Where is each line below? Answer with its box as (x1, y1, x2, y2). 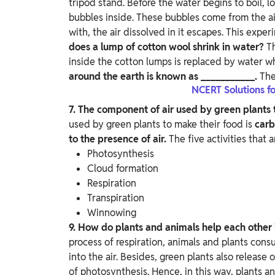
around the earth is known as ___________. (69, 70, 260, 83)
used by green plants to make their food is (69, 118, 255, 131)
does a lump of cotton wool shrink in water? (69, 41, 266, 54)
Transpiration (87, 192, 144, 205)
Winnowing (87, 206, 136, 220)
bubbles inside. (69, 11, 136, 25)
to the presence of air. (69, 133, 169, 146)
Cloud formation (87, 162, 158, 176)
